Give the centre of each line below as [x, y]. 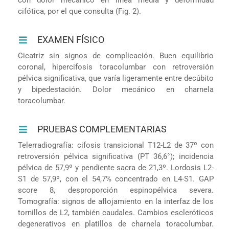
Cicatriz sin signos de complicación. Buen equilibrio [116, 55]
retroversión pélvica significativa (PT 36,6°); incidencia [116, 156]
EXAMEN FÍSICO [71, 39]
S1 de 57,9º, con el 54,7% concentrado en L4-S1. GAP [116, 179]
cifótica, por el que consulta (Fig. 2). [79, 11]
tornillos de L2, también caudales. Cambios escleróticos [116, 212]
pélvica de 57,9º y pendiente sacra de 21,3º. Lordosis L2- [116, 167]
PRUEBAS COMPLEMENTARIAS [102, 129]
